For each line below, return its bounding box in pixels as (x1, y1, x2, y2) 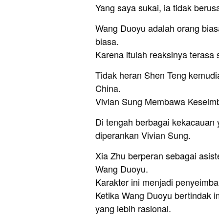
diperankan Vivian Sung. (95, 128, 191, 141)
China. (95, 81, 121, 94)
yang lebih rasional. (95, 201, 171, 215)
